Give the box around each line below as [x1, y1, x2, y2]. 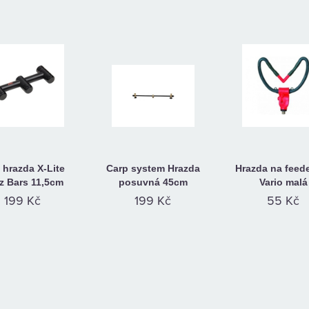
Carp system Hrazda [106, 163, 200, 174]
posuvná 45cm [118, 177, 188, 188]
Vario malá [259, 177, 308, 188]
